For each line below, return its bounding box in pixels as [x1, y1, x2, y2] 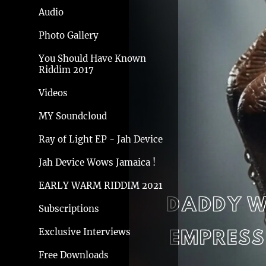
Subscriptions [39, 203, 99, 215]
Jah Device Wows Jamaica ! [39, 157, 156, 169]
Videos [39, 87, 68, 99]
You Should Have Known [39, 53, 146, 65]
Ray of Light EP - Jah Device [39, 134, 163, 145]
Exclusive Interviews [39, 226, 131, 238]
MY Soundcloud [39, 110, 107, 122]
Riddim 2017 [39, 64, 94, 76]
